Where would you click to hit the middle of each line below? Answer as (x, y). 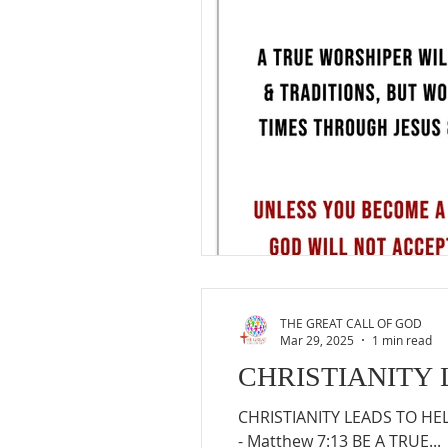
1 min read (402, 340)
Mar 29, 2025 (317, 340)
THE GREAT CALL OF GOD (351, 322)
